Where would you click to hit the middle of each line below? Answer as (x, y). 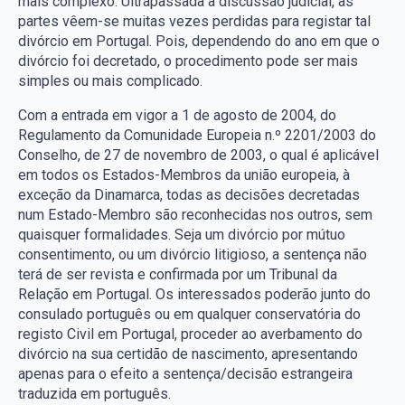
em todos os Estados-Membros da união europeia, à (184, 174)
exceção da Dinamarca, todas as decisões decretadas (189, 194)
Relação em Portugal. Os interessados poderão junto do (194, 294)
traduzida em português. (94, 393)
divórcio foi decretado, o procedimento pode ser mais (188, 61)
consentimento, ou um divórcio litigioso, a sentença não (193, 254)
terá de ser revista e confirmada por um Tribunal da (178, 274)
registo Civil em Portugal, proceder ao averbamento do (190, 334)
